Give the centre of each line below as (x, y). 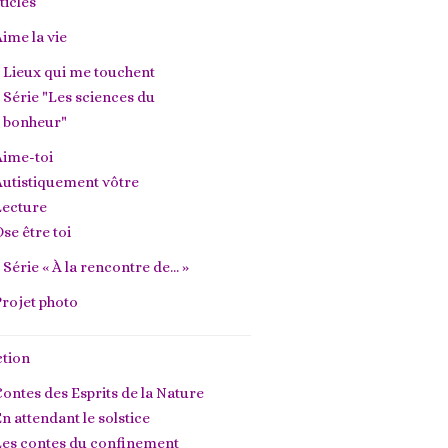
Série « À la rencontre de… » (95, 267)
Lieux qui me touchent (78, 72)
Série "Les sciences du (78, 97)
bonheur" (34, 122)
